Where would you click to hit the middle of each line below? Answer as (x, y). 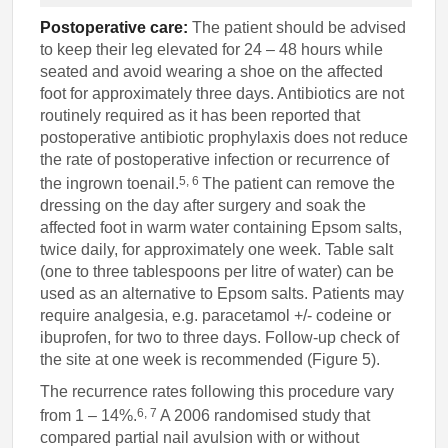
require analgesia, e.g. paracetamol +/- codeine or (216, 316)
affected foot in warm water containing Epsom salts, (221, 228)
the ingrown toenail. (110, 184)
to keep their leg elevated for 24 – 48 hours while (212, 49)
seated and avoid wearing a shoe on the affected (212, 71)
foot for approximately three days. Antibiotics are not (222, 93)
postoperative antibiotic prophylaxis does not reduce (224, 137)
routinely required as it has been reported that (200, 115)
